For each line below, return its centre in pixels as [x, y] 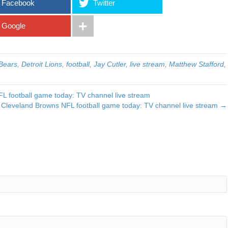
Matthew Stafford [196, 64]
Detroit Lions [42, 64]
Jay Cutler [110, 64]
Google [13, 26]
